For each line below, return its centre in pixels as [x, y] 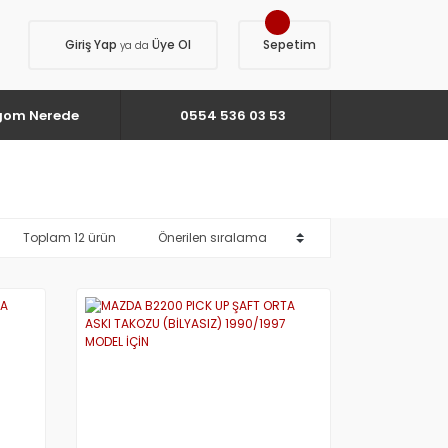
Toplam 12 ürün [69, 237]
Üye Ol [170, 44]
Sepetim [289, 44]
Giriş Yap [92, 44]
